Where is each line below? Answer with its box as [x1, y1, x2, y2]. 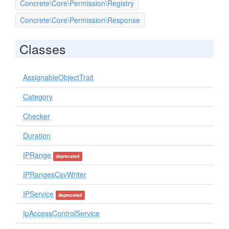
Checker [23, 111, 50, 121]
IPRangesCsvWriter [23, 169, 86, 179]
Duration [23, 130, 51, 141]
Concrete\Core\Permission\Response [20, 15, 140, 25]
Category [23, 91, 53, 102]
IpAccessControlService [23, 208, 100, 218]
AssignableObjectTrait [23, 72, 94, 82]
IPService [23, 189, 54, 199]
